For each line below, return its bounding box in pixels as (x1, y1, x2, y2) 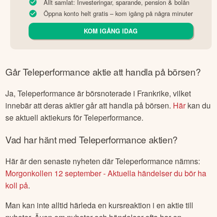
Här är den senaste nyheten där (5, 155, 116, 167)
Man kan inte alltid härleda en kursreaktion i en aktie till (5, 200, 194, 211)
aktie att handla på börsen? (90, 64, 201, 78)
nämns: (173, 155, 201, 167)
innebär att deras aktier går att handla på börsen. (5, 99, 173, 111)
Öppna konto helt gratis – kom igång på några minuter (43, 9, 193, 18)
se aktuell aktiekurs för (5, 111, 84, 123)
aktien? (146, 133, 178, 146)
